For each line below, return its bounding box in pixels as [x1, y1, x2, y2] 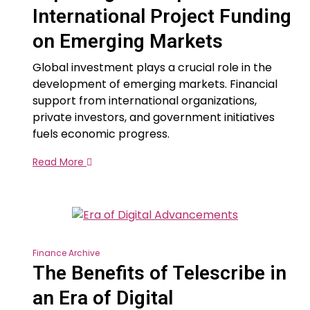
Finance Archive [33, 246, 100, 259]
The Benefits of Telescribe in [33, 261, 286, 284]
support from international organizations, [33, 93, 257, 109]
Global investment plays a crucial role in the [33, 60, 272, 76]
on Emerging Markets [33, 30, 223, 53]
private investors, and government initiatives [33, 109, 275, 126]
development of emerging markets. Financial [33, 76, 277, 93]
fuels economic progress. [33, 126, 170, 143]
